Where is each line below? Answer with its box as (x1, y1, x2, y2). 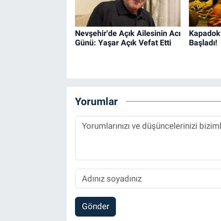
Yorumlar (74, 95, 118, 108)
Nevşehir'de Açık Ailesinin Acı (74, 28, 181, 38)
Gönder (81, 201, 110, 212)
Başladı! (188, 37, 217, 47)
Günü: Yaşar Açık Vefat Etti (74, 37, 171, 47)
